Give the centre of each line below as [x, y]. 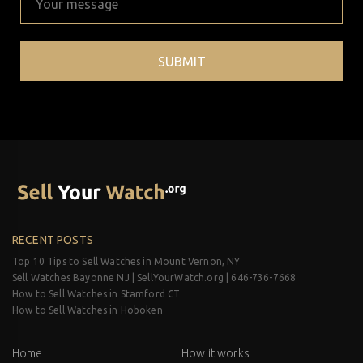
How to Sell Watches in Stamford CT [96, 293]
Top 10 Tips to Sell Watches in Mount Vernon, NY [126, 261]
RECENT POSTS [53, 239]
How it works [216, 353]
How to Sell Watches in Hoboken [88, 310]
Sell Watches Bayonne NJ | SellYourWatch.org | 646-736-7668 [154, 277]
